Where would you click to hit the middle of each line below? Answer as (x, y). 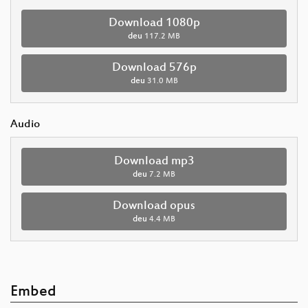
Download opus (154, 206)
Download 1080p (154, 23)
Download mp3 (154, 161)
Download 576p (154, 68)
